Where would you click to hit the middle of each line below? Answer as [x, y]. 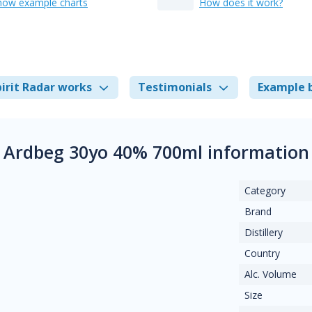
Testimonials [175, 87]
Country [263, 253]
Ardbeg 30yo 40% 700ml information [156, 152]
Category [265, 190]
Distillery [264, 232]
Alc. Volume [271, 274]
